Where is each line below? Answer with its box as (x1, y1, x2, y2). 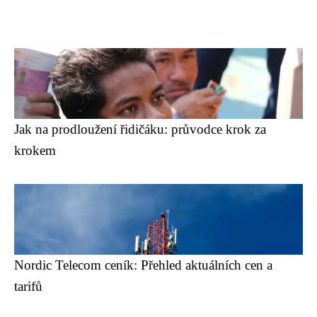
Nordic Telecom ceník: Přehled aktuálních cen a (14, 258, 272, 272)
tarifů (14, 279, 42, 294)
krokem (14, 143, 56, 158)
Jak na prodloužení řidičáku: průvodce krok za (14, 122, 266, 137)
